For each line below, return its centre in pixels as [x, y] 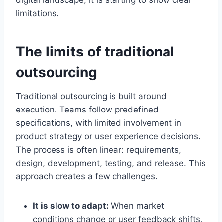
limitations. [37, 14]
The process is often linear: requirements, [99, 150]
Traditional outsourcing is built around [91, 96]
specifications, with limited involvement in [99, 123]
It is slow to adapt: [71, 206]
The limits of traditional [95, 52]
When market [136, 206]
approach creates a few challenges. [87, 177]
